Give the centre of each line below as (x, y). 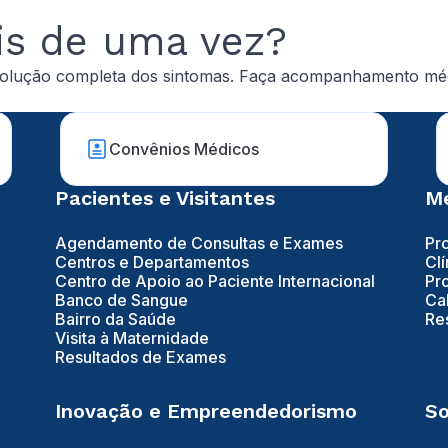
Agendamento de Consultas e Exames (198, 243)
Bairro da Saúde (115, 319)
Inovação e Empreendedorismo (205, 411)
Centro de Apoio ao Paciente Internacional (214, 281)
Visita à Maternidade (131, 338)
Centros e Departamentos (151, 262)
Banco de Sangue (121, 300)
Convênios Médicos (184, 148)
